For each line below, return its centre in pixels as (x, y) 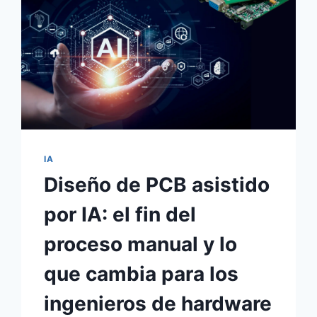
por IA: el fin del (120, 214)
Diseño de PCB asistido (157, 184)
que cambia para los (142, 273)
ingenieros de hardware (158, 303)
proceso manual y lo (141, 244)
